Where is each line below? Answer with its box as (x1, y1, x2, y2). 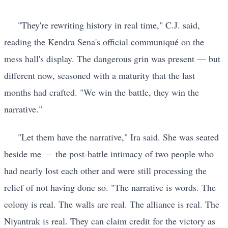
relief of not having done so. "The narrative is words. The (4, 181, 216, 194)
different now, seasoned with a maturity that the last (4, 69, 195, 81)
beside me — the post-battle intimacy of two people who (4, 148, 214, 160)
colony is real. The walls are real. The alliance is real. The (4, 198, 219, 211)
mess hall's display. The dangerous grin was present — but (4, 52, 220, 65)
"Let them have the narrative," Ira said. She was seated (18, 131, 219, 144)
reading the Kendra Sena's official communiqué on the (4, 35, 204, 48)
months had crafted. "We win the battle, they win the (4, 85, 199, 98)
